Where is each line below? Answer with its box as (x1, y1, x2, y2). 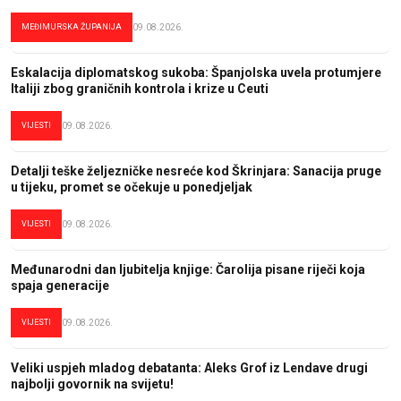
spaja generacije (11, 277, 109, 293)
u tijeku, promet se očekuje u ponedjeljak (11, 179, 252, 194)
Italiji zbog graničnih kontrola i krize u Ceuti (11, 81, 269, 96)
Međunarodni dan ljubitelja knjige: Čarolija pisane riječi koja (11, 261, 365, 277)
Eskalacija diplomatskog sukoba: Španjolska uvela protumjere (11, 64, 381, 80)
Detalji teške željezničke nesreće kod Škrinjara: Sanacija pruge (11, 163, 381, 178)
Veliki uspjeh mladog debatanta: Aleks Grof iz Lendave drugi (11, 360, 368, 375)
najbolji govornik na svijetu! (11, 376, 174, 391)
